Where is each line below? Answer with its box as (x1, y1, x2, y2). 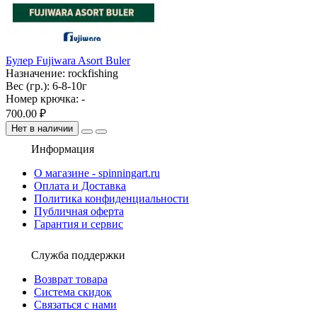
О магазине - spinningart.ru (34, 166, 160, 179)
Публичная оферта (34, 204, 124, 217)
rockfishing (68, 67, 118, 79)
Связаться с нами (34, 298, 117, 311)
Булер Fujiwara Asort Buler (6, 54, 130, 67)
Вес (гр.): (6, 79, 52, 92)
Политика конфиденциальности (34, 192, 189, 204)
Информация (28, 142, 94, 155)
